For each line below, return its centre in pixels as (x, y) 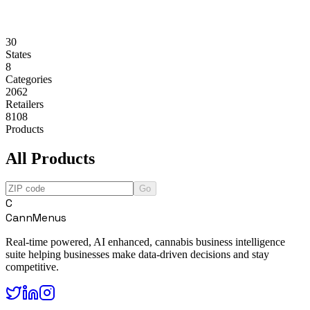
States (18, 54)
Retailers (25, 104)
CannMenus (36, 218)
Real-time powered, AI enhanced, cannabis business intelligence (145, 242)
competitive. (32, 267)
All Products (50, 158)
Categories (29, 79)
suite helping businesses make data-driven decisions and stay (137, 255)
